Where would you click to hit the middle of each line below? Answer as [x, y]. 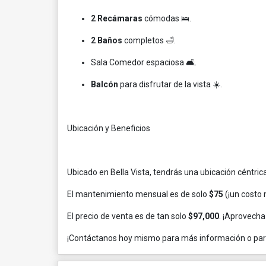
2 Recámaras [117, 18]
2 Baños [107, 40]
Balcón [104, 84]
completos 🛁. [149, 40]
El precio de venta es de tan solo [128, 216]
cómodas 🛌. [167, 18]
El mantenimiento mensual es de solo [138, 194]
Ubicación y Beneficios [109, 128]
